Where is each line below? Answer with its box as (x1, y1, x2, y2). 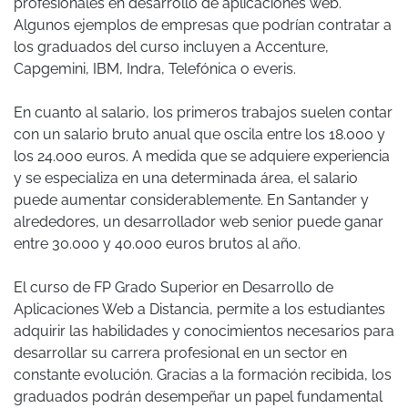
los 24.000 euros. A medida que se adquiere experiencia (14, 148, 390, 166)
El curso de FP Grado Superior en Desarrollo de (14, 279, 333, 297)
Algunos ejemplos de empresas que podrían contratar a (14, 16, 392, 35)
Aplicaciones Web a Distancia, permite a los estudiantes (14, 301, 385, 319)
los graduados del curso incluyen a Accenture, (14, 38, 329, 56)
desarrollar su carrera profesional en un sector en (14, 344, 347, 362)
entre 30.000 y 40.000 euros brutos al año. (14, 235, 301, 253)
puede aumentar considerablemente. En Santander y (14, 191, 369, 209)
